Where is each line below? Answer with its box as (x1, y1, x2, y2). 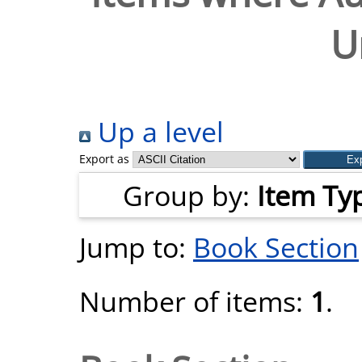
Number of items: (79, 282, 310, 320)
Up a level (90, 112, 224, 150)
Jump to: (79, 228, 193, 266)
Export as (79, 151, 129, 166)
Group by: (123, 176, 257, 214)
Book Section (193, 228, 359, 266)
